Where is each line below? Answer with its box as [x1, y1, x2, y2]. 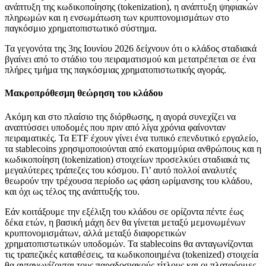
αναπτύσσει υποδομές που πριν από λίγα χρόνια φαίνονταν [5, 122, 226, 132]
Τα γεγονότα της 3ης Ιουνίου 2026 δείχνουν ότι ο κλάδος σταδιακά [5, 43, 256, 53]
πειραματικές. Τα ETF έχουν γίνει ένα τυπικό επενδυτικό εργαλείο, [5, 132, 258, 143]
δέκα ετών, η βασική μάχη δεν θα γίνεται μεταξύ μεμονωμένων [5, 217, 245, 227]
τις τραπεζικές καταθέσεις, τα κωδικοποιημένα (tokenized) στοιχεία [5, 249, 258, 259]
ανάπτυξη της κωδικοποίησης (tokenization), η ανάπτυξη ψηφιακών [5, 2, 258, 12]
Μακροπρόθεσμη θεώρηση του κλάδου [5, 88, 163, 99]
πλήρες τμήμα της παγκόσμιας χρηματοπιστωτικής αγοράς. [5, 65, 226, 75]
